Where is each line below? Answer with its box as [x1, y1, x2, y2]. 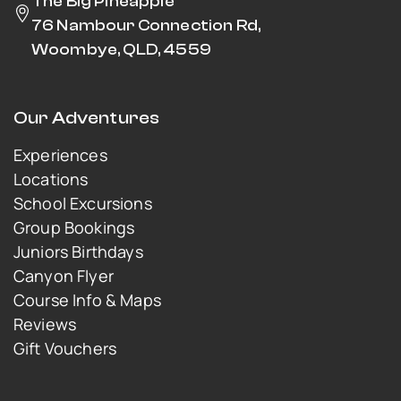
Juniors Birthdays [13, 240, 143, 262]
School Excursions [13, 192, 152, 214]
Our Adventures [13, 107, 160, 128]
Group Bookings [13, 216, 135, 238]
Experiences [13, 143, 107, 166]
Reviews [13, 312, 77, 335]
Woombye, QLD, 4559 [31, 39, 211, 59]
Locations [13, 167, 89, 190]
